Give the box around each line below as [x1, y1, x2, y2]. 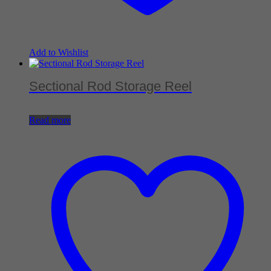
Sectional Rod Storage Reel [29, 78, 192, 94]
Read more [29, 115, 71, 126]
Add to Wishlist [29, 47, 88, 57]
